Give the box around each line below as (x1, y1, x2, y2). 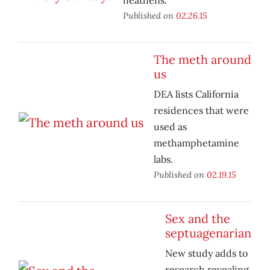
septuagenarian (165, 225, 251, 241)
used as (154, 121, 187, 133)
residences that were (154, 104, 249, 117)
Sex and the (165, 211, 230, 227)
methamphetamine (154, 137, 239, 149)
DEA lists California (154, 88, 239, 101)
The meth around (154, 52, 251, 67)
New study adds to (165, 247, 248, 260)
